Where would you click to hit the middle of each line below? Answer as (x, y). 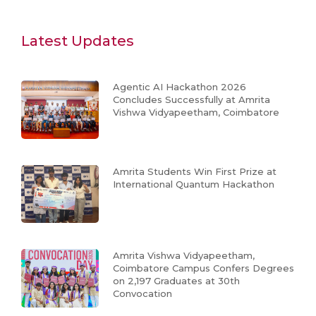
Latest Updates (78, 41)
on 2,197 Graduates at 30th (176, 281)
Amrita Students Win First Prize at (195, 171)
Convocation (142, 294)
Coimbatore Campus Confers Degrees (203, 268)
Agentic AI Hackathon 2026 (180, 87)
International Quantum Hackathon (194, 184)
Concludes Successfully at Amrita (192, 100)
